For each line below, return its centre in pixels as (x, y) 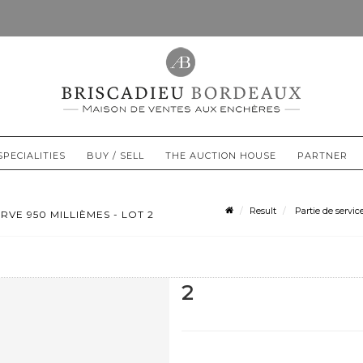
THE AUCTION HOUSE (221, 155)
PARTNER (322, 155)
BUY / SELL (115, 155)
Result (263, 211)
